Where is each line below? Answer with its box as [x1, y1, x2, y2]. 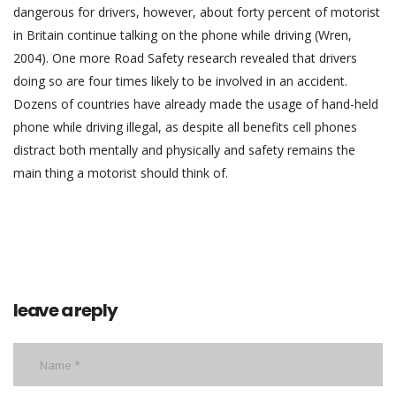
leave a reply [13, 298, 118, 324]
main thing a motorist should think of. [13, 164, 228, 182]
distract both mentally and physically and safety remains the [13, 141, 355, 159]
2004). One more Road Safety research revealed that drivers [13, 49, 357, 67]
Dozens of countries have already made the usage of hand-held [13, 95, 378, 113]
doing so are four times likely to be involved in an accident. [13, 72, 347, 90]
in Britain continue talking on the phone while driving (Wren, [13, 27, 352, 44]
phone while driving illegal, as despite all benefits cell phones [13, 118, 357, 136]
